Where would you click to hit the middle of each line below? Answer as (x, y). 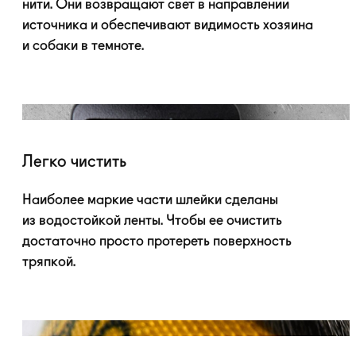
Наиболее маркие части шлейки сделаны (150, 200)
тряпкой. (49, 262)
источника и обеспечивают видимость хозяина (168, 25)
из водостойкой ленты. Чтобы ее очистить (152, 221)
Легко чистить (74, 162)
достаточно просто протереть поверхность (157, 241)
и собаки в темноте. (83, 46)
